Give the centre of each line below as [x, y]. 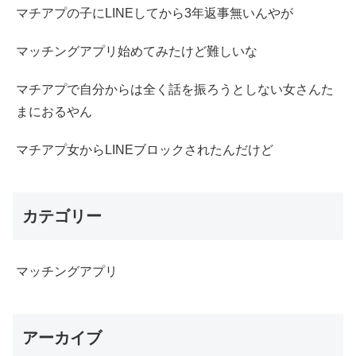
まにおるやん [54, 111]
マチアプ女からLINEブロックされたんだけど [145, 149]
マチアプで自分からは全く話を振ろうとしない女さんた [175, 89]
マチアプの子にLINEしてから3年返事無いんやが [155, 13]
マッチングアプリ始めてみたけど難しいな [137, 51]
